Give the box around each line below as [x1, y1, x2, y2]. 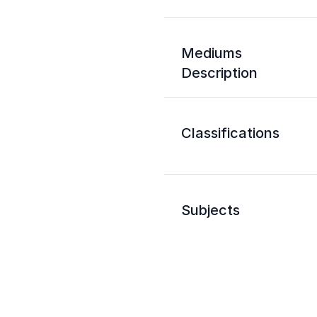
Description [181, 64, 258, 81]
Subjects [181, 202, 240, 219]
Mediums [181, 45, 242, 62]
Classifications [181, 125, 279, 142]
